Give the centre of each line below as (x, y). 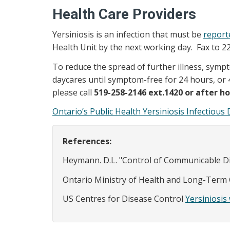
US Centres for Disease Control (124, 199)
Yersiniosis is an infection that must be (128, 34)
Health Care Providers (124, 14)
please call (73, 92)
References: (87, 141)
